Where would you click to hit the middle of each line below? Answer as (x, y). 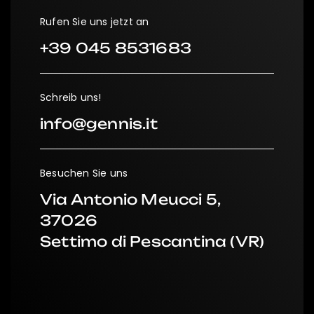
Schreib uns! (71, 98)
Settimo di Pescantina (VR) (152, 242)
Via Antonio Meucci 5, (130, 200)
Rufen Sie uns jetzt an (95, 22)
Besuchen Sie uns (84, 173)
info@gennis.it (99, 124)
